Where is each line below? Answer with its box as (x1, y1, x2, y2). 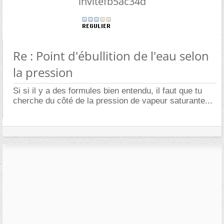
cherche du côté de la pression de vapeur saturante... (13, 96, 212, 105)
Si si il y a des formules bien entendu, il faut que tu (13, 86, 202, 95)
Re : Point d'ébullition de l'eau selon (13, 47, 209, 64)
